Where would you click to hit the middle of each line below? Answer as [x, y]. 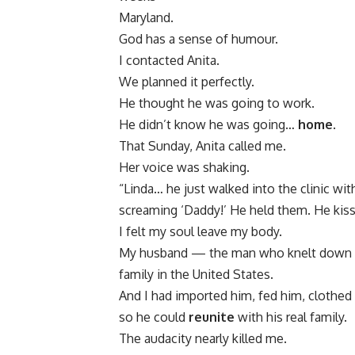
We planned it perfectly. [187, 82]
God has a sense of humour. [198, 39]
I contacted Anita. [169, 61]
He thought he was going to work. [217, 103]
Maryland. [146, 18]
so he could [154, 317]
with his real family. [291, 317]
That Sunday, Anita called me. [202, 146]
